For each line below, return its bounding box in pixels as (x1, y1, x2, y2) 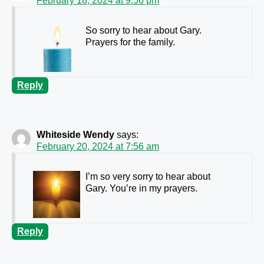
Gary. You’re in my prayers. (85, 183, 197, 193)
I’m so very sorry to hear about (85, 171, 210, 181)
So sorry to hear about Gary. (85, 25, 202, 35)
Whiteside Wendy (37, 129, 114, 140)
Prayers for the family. (85, 37, 175, 47)
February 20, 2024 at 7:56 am (37, 141, 159, 151)
